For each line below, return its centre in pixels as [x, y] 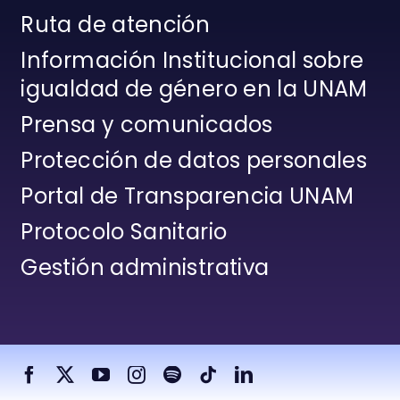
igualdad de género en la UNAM [194, 89]
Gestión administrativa [145, 268]
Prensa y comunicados [147, 125]
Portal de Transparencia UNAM [187, 196]
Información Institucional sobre [192, 61]
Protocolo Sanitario [124, 232]
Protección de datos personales [194, 161]
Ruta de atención [116, 25]
